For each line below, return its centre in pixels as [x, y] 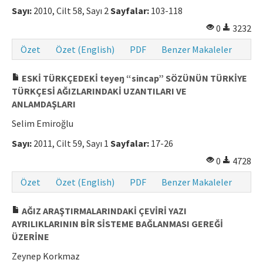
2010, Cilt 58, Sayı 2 [71, 11]
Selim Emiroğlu [43, 124]
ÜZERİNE [31, 237]
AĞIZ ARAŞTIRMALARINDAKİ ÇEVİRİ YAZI [103, 211]
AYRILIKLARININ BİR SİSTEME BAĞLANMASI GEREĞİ [117, 224]
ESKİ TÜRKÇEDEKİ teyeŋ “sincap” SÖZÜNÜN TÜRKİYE [134, 78]
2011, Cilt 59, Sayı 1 [71, 144]
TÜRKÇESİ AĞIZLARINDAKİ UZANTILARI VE [99, 91]
